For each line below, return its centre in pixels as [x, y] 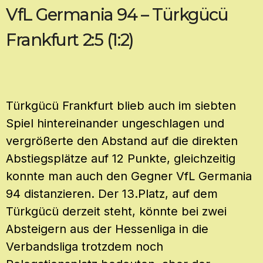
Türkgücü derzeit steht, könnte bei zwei [116, 212]
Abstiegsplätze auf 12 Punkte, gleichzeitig [121, 159]
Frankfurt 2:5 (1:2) [70, 39]
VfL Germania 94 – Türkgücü [117, 14]
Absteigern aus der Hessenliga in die [107, 229]
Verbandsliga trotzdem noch [85, 247]
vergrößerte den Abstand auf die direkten [122, 141]
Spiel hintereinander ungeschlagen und [115, 124]
